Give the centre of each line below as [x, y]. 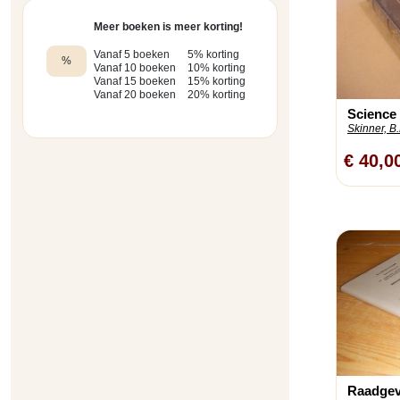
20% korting [216, 95]
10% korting [216, 68]
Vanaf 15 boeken [134, 82]
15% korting [216, 82]
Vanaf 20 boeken [134, 95]
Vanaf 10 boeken [134, 68]
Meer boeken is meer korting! [168, 27]
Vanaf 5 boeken [131, 55]
